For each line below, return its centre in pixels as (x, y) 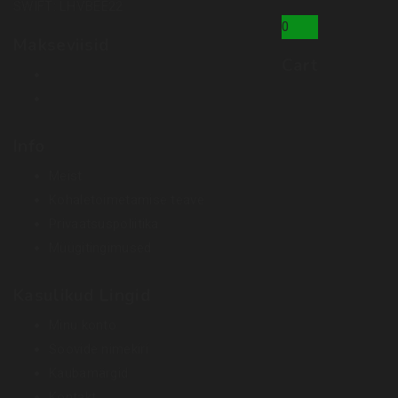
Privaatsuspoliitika (104, 224)
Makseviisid (62, 45)
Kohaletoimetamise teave (127, 200)
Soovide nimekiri (99, 349)
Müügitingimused (100, 248)
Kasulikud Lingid (82, 296)
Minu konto (83, 325)
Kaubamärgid (89, 373)
